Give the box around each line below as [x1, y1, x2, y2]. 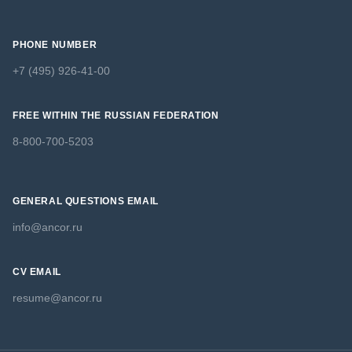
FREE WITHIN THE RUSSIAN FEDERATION [13, 110, 219, 122]
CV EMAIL [13, 266, 61, 278]
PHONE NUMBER [13, 39, 97, 51]
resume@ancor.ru [13, 291, 102, 305]
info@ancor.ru [13, 221, 82, 234]
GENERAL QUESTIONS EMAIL [13, 196, 159, 207]
